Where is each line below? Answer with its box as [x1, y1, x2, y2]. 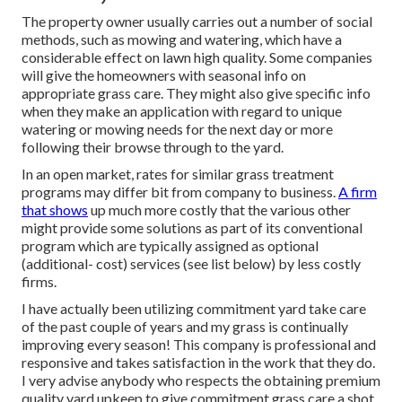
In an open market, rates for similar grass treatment [22, 165, 334, 183]
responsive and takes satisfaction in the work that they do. [22, 354, 375, 371]
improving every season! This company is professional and [22, 336, 376, 354]
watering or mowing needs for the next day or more [22, 120, 333, 138]
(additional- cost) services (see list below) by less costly [22, 255, 361, 273]
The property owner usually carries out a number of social [22, 13, 372, 31]
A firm [338, 183, 377, 201]
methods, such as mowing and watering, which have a [22, 31, 342, 48]
